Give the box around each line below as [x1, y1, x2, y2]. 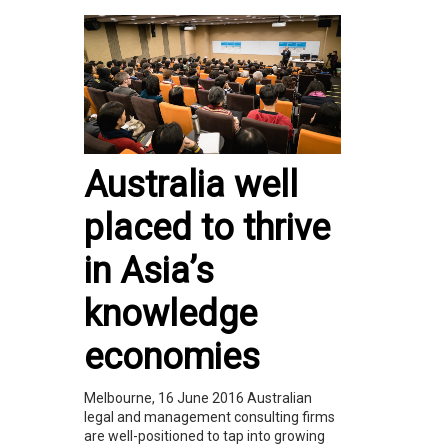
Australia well [84, 164, 298, 207]
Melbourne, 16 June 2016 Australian [84, 390, 312, 407]
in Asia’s [84, 250, 214, 293]
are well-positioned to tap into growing [84, 428, 325, 445]
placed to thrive [84, 207, 330, 250]
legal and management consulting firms [84, 409, 335, 426]
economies [84, 336, 260, 379]
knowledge [84, 293, 257, 336]
